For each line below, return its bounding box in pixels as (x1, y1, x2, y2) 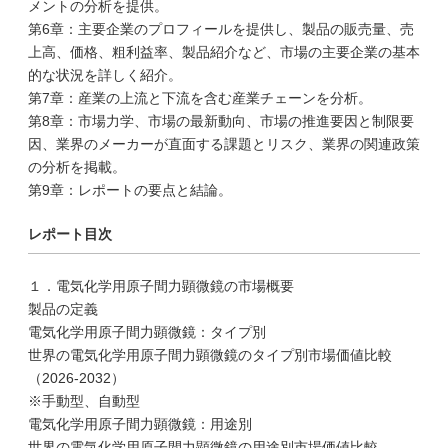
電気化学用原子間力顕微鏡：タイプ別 (28, 324, 266, 340)
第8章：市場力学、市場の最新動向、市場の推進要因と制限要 (28, 113, 414, 129)
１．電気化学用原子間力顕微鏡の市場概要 (28, 278, 294, 294)
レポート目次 (28, 226, 112, 242)
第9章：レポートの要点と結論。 (28, 182, 232, 198)
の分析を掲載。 (28, 159, 126, 175)
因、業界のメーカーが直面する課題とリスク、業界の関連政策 (28, 136, 420, 152)
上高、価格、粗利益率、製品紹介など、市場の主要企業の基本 (28, 44, 420, 60)
